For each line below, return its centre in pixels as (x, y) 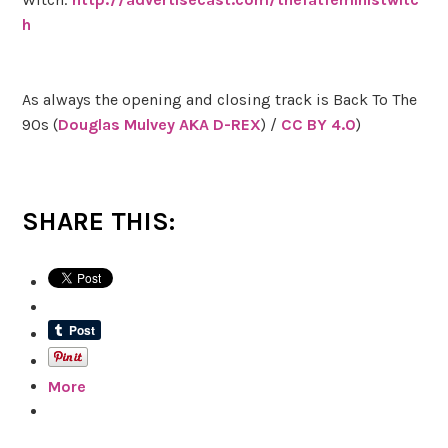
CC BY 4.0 (319, 124)
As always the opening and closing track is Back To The (220, 99)
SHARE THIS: (99, 221)
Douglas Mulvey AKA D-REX (160, 124)
